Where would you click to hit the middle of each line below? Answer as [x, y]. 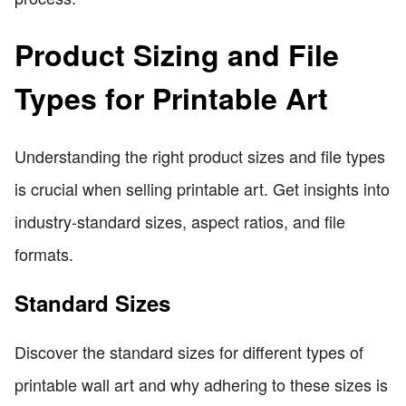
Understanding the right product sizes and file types [200, 155]
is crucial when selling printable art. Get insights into [202, 188]
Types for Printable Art [171, 98]
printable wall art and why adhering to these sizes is [201, 384]
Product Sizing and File [177, 55]
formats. [44, 253]
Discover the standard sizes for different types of [189, 351]
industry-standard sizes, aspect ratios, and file [180, 221]
